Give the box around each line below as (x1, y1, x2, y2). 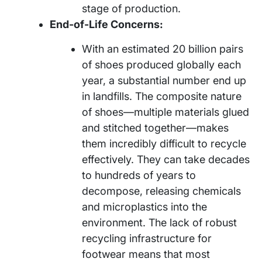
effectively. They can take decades (82, 153, 250, 166)
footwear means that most (82, 247, 210, 260)
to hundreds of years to (82, 168, 196, 181)
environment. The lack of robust (82, 216, 237, 229)
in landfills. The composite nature (82, 89, 242, 102)
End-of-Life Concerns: (50, 18, 163, 30)
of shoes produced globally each (82, 58, 241, 71)
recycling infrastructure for (82, 232, 212, 244)
